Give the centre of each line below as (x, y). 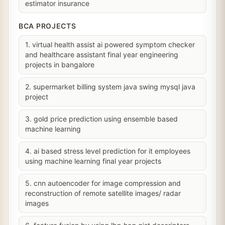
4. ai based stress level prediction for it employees (108, 151)
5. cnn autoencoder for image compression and (103, 183)
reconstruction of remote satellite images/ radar (103, 193)
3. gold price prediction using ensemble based (101, 119)
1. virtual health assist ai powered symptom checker (110, 44)
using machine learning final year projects (93, 161)
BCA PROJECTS (47, 26)
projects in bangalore (60, 65)
